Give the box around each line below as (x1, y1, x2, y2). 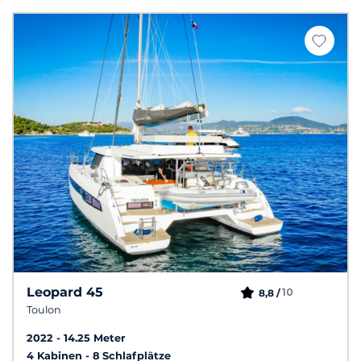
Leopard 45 (27, 284, 103, 300)
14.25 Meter (64, 331, 126, 344)
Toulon (27, 303, 61, 316)
